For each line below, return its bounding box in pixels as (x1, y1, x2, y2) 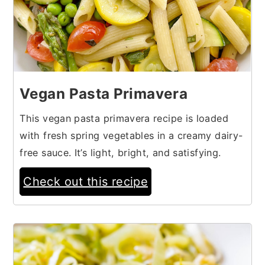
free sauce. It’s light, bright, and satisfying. (20, 146, 221, 159)
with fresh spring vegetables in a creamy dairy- (20, 129, 243, 141)
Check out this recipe (23, 174, 148, 189)
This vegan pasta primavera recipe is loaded (20, 112, 228, 124)
